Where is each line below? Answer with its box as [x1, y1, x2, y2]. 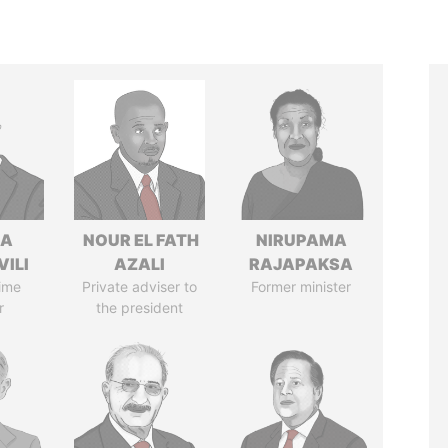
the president [96, 299, 184, 316]
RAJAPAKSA [249, 254, 354, 274]
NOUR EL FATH [80, 230, 200, 250]
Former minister [251, 278, 352, 295]
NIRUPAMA [255, 230, 347, 250]
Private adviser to [82, 278, 198, 295]
